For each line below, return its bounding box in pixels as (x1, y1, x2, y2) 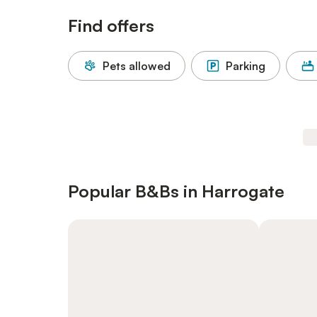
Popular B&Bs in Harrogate (68, 180, 284, 202)
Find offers (68, 15, 154, 36)
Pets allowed (103, 59, 171, 73)
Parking (226, 59, 265, 73)
